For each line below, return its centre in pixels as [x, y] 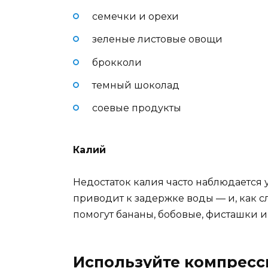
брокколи [117, 62]
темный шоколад [136, 85]
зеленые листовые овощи [157, 39]
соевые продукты [137, 108]
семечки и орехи [135, 17]
